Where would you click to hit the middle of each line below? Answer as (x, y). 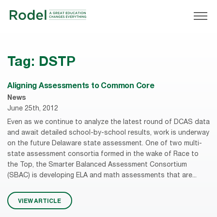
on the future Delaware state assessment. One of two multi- (105, 144)
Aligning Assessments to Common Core (81, 87)
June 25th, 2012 (33, 109)
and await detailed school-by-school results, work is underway (108, 133)
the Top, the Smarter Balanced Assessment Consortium (97, 165)
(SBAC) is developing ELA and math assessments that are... (102, 176)
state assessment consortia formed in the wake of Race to (103, 154)
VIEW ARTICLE (40, 201)
